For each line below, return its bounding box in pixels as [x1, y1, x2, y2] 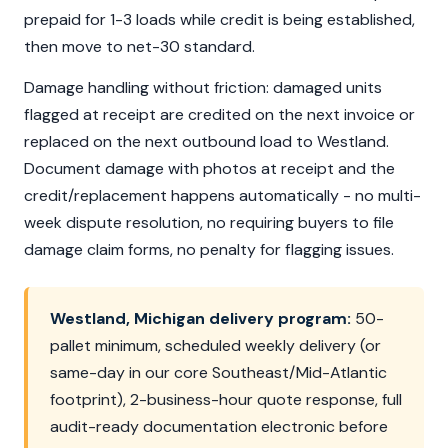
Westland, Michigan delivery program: [50, 308, 351, 330]
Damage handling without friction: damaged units [24, 77, 382, 99]
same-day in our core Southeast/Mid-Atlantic [50, 362, 387, 384]
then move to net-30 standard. [24, 36, 255, 58]
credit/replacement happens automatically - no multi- [24, 185, 421, 207]
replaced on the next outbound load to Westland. [24, 131, 389, 153]
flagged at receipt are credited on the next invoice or [24, 104, 415, 126]
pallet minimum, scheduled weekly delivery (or [50, 335, 381, 357]
